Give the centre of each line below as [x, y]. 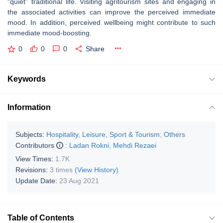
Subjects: [30, 134]
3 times [61, 169]
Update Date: [37, 180]
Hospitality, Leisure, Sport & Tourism [103, 134]
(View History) [97, 169]
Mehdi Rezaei [135, 145]
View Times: [35, 159]
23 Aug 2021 [79, 180]
